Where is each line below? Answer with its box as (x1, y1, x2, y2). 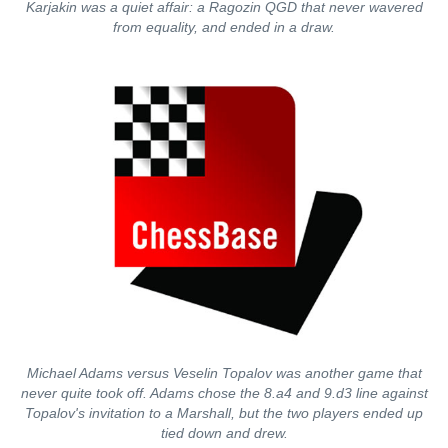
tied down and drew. (160, 425, 288, 441)
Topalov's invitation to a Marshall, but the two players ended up (25, 405, 423, 421)
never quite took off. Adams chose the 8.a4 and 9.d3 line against (20, 385, 428, 401)
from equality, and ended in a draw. (113, 19, 335, 35)
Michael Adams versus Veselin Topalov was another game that (26, 365, 422, 381)
